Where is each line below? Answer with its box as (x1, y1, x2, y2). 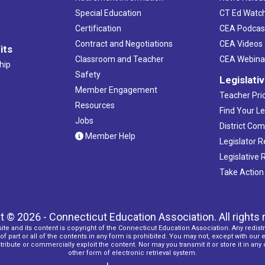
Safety (75, 69, 101, 79)
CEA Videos (219, 38, 263, 49)
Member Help (83, 131, 135, 141)
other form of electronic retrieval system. (68, 248, 197, 257)
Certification (75, 23, 121, 33)
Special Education (75, 8, 141, 18)
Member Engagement (75, 85, 157, 95)
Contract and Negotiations (75, 38, 173, 49)
